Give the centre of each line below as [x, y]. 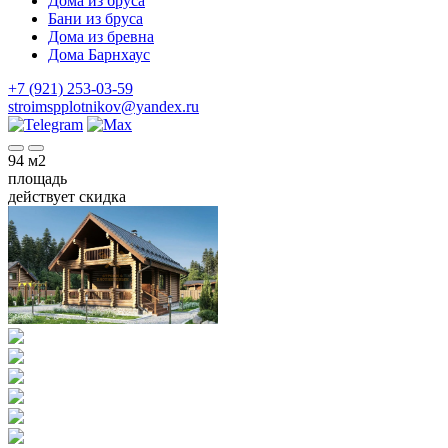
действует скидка [67, 196]
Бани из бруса [95, 18]
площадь [37, 178]
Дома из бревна [101, 36]
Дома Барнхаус [99, 54]
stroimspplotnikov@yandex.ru [103, 106]
